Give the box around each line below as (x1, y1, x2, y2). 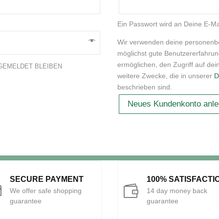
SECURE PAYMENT (10, 175, 84, 183)
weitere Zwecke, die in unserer (117, 72, 214, 80)
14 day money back (147, 186, 208, 195)
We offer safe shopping (10, 186, 82, 195)
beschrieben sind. (117, 83, 172, 91)
